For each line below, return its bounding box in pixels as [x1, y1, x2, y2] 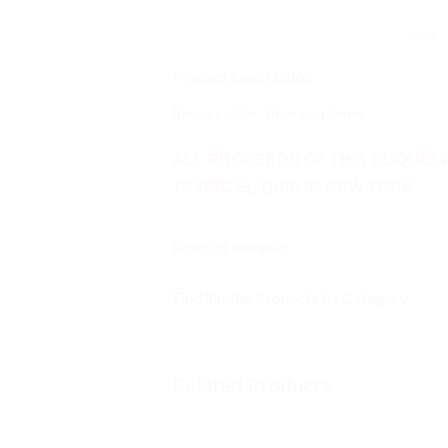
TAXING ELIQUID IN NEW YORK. [172, 179, 418, 196]
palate [215, 105, 257, 121]
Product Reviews [172, 238, 288, 257]
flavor [172, 105, 215, 121]
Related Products [172, 373, 330, 397]
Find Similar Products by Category [172, 288, 407, 307]
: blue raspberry [257, 105, 365, 121]
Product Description [172, 67, 312, 86]
